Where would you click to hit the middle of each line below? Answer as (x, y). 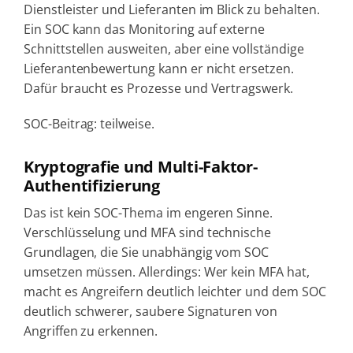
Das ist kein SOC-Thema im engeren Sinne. (148, 212)
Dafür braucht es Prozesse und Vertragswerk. (158, 88)
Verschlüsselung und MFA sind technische (147, 232)
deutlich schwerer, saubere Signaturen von (150, 311)
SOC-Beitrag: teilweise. (89, 123)
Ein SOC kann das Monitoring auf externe (144, 29)
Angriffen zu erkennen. (90, 331)
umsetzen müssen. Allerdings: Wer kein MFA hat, (166, 271)
